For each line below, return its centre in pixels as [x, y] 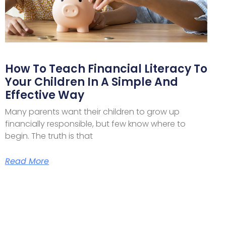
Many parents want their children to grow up [92, 112]
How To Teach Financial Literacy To [106, 69]
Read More [27, 161]
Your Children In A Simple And [92, 82]
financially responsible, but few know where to [95, 124]
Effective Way [45, 95]
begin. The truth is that [49, 136]
